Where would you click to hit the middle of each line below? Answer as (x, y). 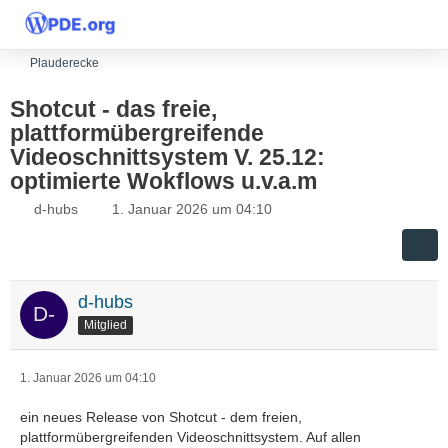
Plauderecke (64, 63)
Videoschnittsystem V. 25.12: (167, 157)
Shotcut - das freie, (113, 109)
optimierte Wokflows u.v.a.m (163, 181)
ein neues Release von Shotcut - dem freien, (161, 417)
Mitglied (105, 324)
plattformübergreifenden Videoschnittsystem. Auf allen (190, 437)
